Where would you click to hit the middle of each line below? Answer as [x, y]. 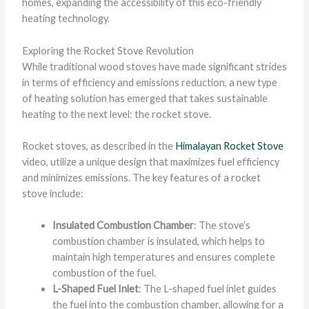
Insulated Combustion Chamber [123, 226]
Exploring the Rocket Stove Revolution [108, 50]
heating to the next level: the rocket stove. [116, 114]
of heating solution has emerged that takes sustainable [144, 98]
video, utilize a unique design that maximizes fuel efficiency [150, 162]
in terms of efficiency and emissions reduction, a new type [149, 82]
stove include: [52, 194]
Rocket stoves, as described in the [98, 146]
